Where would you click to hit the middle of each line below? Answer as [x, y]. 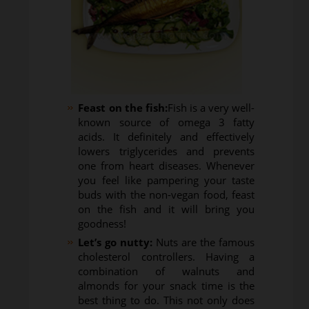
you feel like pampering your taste [167, 180]
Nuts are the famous [204, 242]
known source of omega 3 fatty [167, 122]
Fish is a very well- [211, 107]
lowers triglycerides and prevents [167, 151]
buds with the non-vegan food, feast [167, 194]
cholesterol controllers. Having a [167, 256]
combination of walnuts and [167, 271]
